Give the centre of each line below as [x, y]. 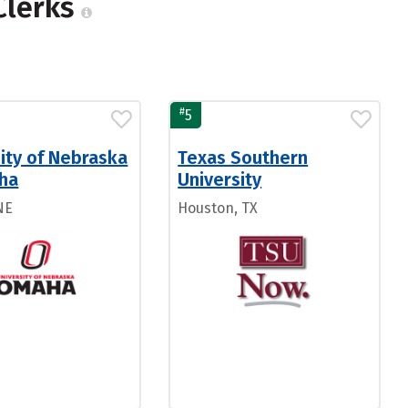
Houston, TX [218, 208]
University [220, 179]
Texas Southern [243, 158]
